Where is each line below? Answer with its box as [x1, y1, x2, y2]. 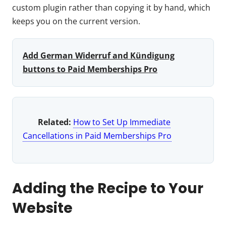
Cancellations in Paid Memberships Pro [23, 130, 172, 141]
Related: [38, 116, 71, 128]
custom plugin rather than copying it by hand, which [12, 2, 210, 13]
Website [12, 198, 73, 218]
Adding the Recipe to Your [12, 178, 203, 198]
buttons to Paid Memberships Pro [23, 63, 157, 75]
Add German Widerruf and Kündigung [23, 49, 175, 61]
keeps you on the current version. [12, 15, 140, 27]
